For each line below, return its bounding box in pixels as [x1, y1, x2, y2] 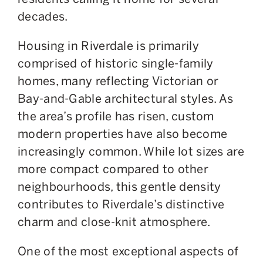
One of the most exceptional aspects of [18, 244, 239, 258]
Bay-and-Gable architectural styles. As [18, 91, 234, 106]
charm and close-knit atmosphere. [18, 214, 211, 229]
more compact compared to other [18, 161, 208, 176]
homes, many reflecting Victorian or [18, 73, 219, 88]
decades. [18, 9, 68, 23]
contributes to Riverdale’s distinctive [18, 197, 225, 211]
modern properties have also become [18, 126, 228, 141]
